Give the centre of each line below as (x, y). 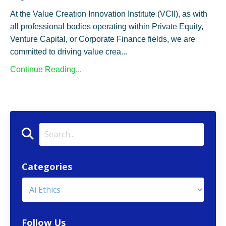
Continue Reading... (46, 69)
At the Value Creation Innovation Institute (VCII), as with (109, 14)
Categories (47, 166)
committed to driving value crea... (69, 51)
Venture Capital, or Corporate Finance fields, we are (103, 39)
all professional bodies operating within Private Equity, (107, 26)
